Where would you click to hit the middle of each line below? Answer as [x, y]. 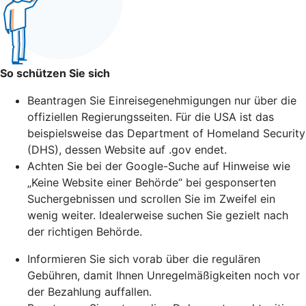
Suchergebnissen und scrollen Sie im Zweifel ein [151, 198]
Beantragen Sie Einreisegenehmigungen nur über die [162, 100]
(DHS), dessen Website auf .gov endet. [127, 149]
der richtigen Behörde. [85, 231]
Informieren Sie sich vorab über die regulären [144, 259]
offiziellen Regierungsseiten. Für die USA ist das [151, 116]
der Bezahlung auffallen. [89, 291]
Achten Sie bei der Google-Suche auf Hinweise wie [159, 166]
